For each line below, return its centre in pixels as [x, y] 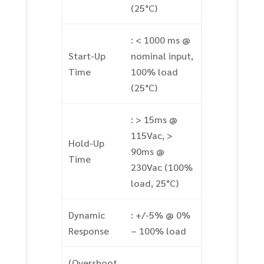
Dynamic [86, 215]
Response [88, 231]
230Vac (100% [161, 167]
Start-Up [87, 56]
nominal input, [162, 56]
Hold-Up [86, 143]
